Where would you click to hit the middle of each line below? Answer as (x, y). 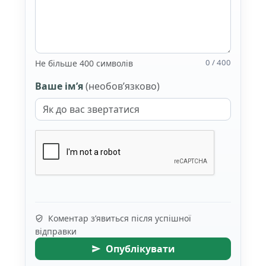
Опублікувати (140, 249)
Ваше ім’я (60, 86)
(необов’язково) (122, 86)
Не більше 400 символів (84, 63)
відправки (56, 232)
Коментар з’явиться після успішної (118, 218)
